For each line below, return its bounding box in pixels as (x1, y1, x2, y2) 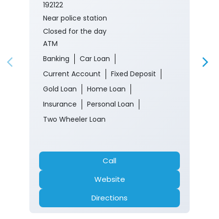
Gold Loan (43, 84, 77, 94)
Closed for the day (43, 26, 107, 36)
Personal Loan (87, 99, 134, 109)
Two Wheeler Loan (43, 114, 106, 124)
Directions (91, 192, 128, 203)
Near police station (43, 13, 107, 23)
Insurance (43, 99, 77, 109)
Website (94, 174, 125, 184)
